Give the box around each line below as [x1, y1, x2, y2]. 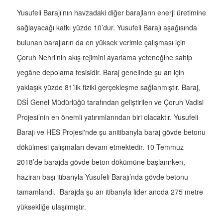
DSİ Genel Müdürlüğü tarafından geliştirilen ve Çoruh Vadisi [17, 97, 204, 108]
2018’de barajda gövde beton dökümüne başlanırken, [17, 157, 185, 167]
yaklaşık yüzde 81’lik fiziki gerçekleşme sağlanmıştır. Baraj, [17, 82, 200, 93]
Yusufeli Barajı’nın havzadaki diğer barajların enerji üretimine [17, 7, 206, 18]
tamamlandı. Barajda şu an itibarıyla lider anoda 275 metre [17, 187, 203, 197]
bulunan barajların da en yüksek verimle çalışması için [17, 37, 186, 48]
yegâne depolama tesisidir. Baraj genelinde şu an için [17, 67, 184, 78]
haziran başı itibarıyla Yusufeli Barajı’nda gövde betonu [17, 172, 188, 182]
